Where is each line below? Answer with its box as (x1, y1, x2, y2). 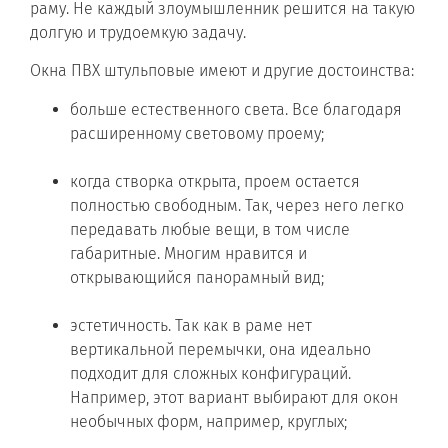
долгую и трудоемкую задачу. (30, 22, 246, 42)
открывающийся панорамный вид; (70, 267, 324, 287)
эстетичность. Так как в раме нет (70, 315, 312, 335)
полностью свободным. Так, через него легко (70, 195, 404, 215)
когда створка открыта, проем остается (70, 171, 360, 191)
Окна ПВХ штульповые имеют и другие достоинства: (30, 61, 414, 81)
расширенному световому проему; (70, 123, 324, 143)
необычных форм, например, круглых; (70, 411, 347, 431)
